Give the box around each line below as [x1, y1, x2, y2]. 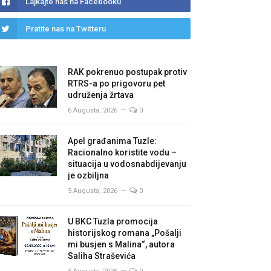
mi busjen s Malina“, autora [68, 240, 175, 249]
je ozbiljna [68, 171, 109, 180]
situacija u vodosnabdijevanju [68, 159, 186, 169]
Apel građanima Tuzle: [68, 136, 157, 146]
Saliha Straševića [68, 251, 135, 261]
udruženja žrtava [68, 90, 134, 100]
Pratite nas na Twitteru [25, 24, 106, 33]
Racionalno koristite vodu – [68, 148, 177, 157]
